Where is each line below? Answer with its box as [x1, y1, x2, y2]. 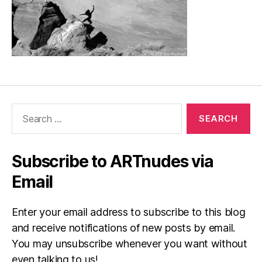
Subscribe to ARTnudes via [12, 151, 213, 171]
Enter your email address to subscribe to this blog [12, 206, 246, 218]
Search [6, 103, 39, 115]
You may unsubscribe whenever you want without [12, 237, 247, 250]
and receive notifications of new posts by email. [12, 222, 236, 234]
